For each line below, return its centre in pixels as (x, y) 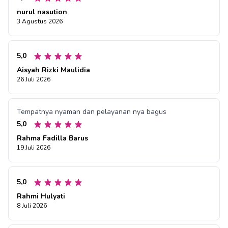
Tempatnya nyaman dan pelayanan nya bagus (92, 112)
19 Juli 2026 (34, 148)
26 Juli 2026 (34, 80)
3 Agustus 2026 (40, 22)
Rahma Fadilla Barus (52, 138)
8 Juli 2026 (32, 206)
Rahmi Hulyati (41, 196)
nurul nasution (42, 12)
